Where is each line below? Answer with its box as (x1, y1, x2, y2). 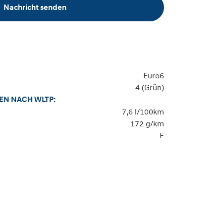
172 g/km (130, 118, 164, 128)
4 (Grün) (135, 82, 164, 92)
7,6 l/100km (122, 106, 164, 116)
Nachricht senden (3, 2, 66, 12)
